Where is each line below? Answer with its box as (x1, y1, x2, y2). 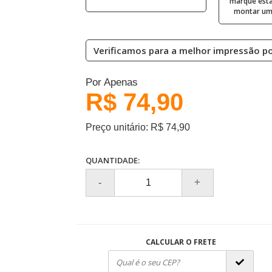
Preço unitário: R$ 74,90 (85, 122, 190, 132)
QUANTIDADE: (85, 155, 140, 166)
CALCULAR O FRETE (145, 237, 216, 247)
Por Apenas (85, 76, 138, 88)
